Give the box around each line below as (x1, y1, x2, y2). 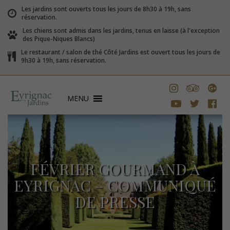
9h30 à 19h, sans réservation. (21, 56, 106, 65)
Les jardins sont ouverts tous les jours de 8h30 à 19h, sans (22, 5, 191, 13)
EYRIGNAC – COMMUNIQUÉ (14, 175, 216, 196)
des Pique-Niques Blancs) (23, 34, 95, 43)
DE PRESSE (75, 191, 155, 212)
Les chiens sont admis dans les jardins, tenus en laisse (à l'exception (23, 26, 220, 35)
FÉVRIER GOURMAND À (30, 159, 200, 179)
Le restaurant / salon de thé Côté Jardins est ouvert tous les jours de (21, 48, 220, 56)
